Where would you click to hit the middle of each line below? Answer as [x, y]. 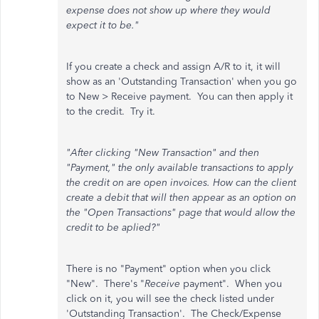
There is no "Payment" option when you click [168, 269]
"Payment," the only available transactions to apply [180, 168]
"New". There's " [105, 284]
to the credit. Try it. [112, 111]
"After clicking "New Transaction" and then [163, 153]
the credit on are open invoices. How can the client [181, 183]
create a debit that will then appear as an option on [181, 198]
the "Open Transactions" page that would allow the [181, 213]
